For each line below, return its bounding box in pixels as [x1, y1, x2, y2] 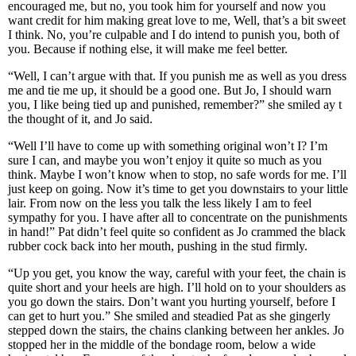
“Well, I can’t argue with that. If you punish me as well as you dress [8, 69, 346, 83]
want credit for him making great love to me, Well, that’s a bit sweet [8, 14, 346, 27]
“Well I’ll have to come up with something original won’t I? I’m [8, 139, 327, 153]
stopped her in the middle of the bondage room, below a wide [8, 338, 315, 351]
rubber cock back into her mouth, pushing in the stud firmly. [8, 239, 311, 253]
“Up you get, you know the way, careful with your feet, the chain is [8, 266, 346, 280]
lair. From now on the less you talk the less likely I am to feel [8, 196, 311, 210]
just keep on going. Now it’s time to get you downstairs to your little [8, 182, 348, 195]
